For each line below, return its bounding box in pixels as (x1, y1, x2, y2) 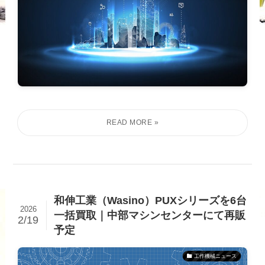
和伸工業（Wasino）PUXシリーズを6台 (53, 194, 247, 206)
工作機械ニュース (193, 253, 237, 259)
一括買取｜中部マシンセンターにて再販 (53, 209, 245, 221)
